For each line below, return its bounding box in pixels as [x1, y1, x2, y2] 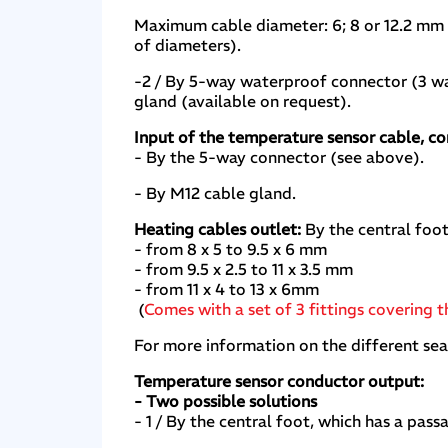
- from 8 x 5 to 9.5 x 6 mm [134, 238, 328, 259]
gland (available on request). [134, 90, 352, 111]
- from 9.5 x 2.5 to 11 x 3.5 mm [134, 258, 354, 279]
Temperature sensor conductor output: [134, 370, 425, 391]
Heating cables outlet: [134, 218, 302, 239]
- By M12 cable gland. [134, 182, 297, 203]
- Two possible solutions [134, 390, 318, 411]
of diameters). [134, 34, 242, 55]
